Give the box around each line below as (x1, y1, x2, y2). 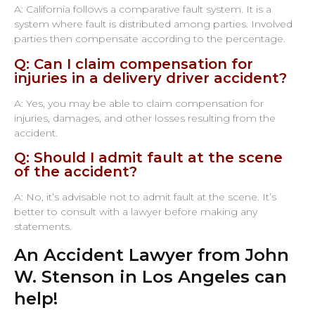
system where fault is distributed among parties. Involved (14, 18, 292, 31)
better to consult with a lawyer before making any (14, 205, 257, 218)
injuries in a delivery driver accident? (14, 69, 287, 86)
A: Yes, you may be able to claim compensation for (14, 96, 264, 110)
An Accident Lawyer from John (14, 245, 289, 266)
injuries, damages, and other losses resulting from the (14, 111, 276, 124)
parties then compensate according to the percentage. (14, 32, 285, 46)
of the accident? (14, 163, 137, 180)
